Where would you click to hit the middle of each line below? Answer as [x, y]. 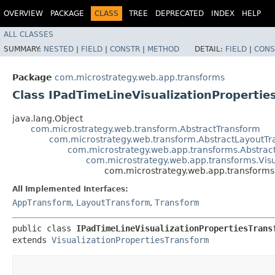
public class [44, 228]
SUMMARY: [24, 49]
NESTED [59, 49]
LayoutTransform [113, 202]
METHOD [163, 49]
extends [32, 240]
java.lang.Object [48, 118]
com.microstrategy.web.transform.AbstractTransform [145, 129]
